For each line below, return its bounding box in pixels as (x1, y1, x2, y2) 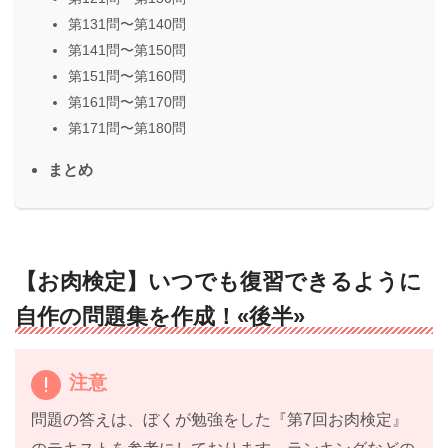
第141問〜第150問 (68, 41, 186, 58)
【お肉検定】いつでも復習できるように (15, 268, 422, 294)
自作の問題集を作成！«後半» (15, 303, 305, 329)
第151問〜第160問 (68, 67, 186, 84)
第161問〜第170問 (68, 93, 186, 110)
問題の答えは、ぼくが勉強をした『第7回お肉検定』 (31, 411, 408, 429)
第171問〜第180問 (68, 119, 186, 136)
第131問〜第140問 (68, 15, 186, 32)
